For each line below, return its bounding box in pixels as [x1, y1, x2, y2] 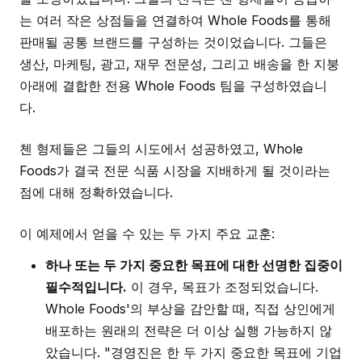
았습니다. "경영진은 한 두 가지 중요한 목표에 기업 [45, 344, 342, 360]
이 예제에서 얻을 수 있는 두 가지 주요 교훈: [19, 225, 275, 242]
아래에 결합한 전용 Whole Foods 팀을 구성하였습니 [19, 78, 327, 94]
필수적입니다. [45, 279, 127, 295]
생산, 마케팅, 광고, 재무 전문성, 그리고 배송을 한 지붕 [19, 56, 339, 72]
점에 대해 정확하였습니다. [19, 184, 173, 200]
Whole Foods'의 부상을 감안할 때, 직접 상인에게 [45, 301, 335, 317]
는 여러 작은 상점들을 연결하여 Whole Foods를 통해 [19, 12, 331, 28]
